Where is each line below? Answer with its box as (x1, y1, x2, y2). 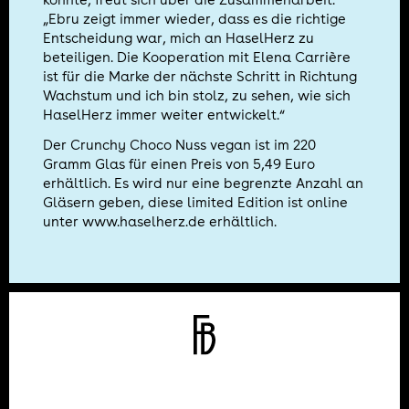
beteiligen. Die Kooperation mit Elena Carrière (43, 49, 351, 67)
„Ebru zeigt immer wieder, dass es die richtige (43, 11, 347, 28)
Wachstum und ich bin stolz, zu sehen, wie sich (43, 88, 351, 105)
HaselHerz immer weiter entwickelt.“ (43, 107, 286, 124)
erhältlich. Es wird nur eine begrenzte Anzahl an (43, 174, 364, 192)
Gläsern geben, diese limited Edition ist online (43, 194, 349, 211)
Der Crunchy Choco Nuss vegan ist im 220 (43, 136, 317, 153)
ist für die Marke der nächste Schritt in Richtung (43, 68, 358, 86)
